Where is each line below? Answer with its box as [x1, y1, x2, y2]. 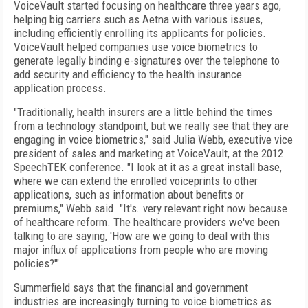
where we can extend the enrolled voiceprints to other [14, 174, 258, 188]
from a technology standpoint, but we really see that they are [14, 119, 289, 133]
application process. [14, 81, 107, 95]
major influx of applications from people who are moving [14, 243, 268, 256]
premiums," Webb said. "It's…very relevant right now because [14, 201, 287, 215]
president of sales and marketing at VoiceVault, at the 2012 [14, 146, 283, 160]
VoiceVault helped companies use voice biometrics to [14, 40, 258, 54]
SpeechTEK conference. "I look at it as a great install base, [14, 160, 282, 174]
